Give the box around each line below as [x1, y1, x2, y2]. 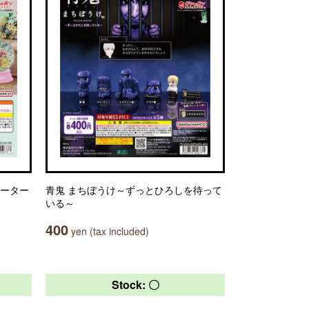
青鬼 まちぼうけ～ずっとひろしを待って [46, 183, 222, 197]
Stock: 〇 [111, 277, 159, 292]
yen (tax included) [68, 224, 149, 238]
